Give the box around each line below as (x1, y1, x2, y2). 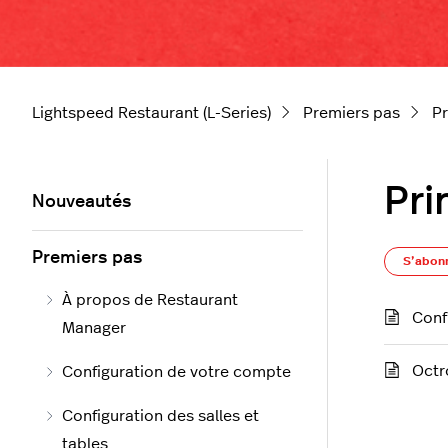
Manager (61, 320, 126, 337)
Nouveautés (32, 193, 131, 212)
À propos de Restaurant (61, 292, 238, 309)
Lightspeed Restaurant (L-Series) (32, 105, 271, 122)
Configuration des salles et (61, 408, 259, 425)
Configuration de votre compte (62, 364, 291, 381)
